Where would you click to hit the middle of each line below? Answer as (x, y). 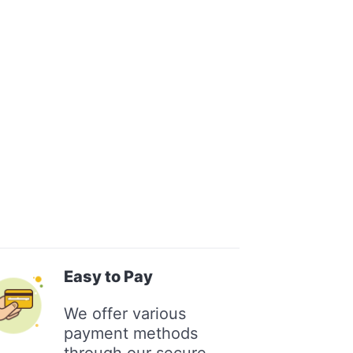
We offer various (125, 313)
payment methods (131, 333)
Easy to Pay (109, 276)
